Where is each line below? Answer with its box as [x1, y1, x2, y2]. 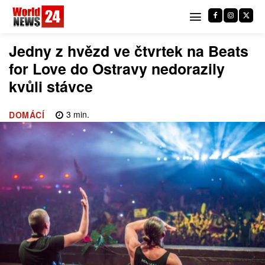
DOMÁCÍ [9, 109, 44, 121]
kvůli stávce [9, 76, 93, 97]
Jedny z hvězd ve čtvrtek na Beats [9, 40, 248, 62]
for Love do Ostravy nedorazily [9, 58, 225, 79]
